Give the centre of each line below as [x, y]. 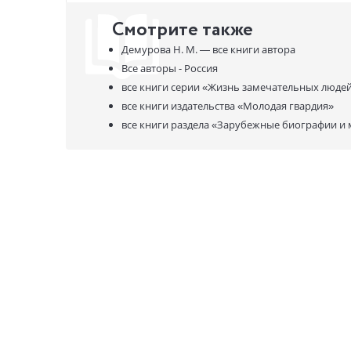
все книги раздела [165, 124]
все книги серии [161, 87]
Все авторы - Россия [170, 68]
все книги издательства [178, 105]
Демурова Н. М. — [167, 49]
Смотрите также [183, 30]
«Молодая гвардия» [284, 105]
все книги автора [254, 49]
